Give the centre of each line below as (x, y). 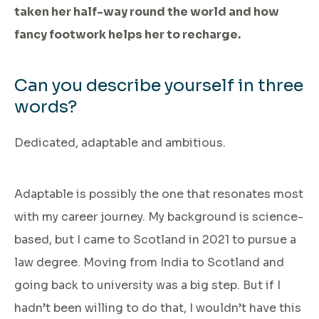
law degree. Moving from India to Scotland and (149, 262)
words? (46, 106)
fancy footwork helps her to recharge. (127, 34)
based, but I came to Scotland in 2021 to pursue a (155, 239)
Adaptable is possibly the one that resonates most (159, 194)
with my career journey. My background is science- (159, 216)
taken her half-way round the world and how (147, 11)
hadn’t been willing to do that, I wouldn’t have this (158, 308)
